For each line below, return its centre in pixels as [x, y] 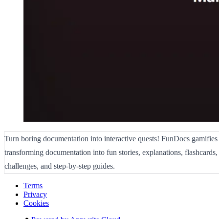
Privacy [35, 195]
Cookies [36, 203]
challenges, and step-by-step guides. [60, 166]
